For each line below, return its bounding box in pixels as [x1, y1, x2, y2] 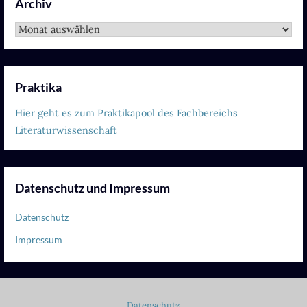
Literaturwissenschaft [15, 123, 118, 136]
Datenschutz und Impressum [15, 180, 171, 195]
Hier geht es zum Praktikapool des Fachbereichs [15, 106, 238, 119]
